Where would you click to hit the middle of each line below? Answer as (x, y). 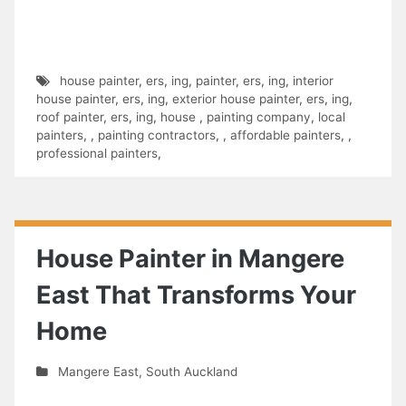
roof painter (70, 116)
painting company (259, 116)
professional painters (97, 153)
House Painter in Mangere (190, 258)
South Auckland (191, 371)
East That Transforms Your (196, 295)
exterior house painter (236, 98)
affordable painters (285, 135)
